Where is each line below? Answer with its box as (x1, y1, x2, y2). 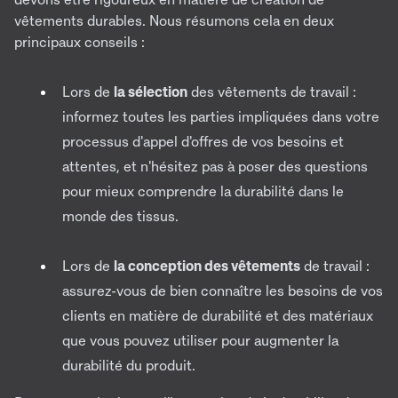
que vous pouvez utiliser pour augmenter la (62, 331, 338, 350)
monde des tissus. (62, 207, 179, 226)
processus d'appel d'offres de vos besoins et (62, 132, 344, 151)
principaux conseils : (14, 33, 145, 52)
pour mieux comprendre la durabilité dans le (62, 182, 344, 201)
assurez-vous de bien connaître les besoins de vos (62, 282, 383, 300)
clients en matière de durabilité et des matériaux (62, 306, 373, 325)
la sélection (114, 83, 187, 101)
